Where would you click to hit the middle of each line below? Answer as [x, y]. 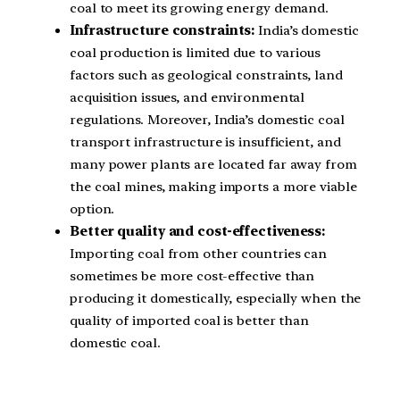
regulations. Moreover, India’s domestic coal [207, 119]
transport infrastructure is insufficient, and [205, 142]
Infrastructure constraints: [162, 30]
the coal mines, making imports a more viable [213, 186]
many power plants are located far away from [213, 164]
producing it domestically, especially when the [216, 298]
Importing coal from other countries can [199, 253]
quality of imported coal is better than [190, 320]
